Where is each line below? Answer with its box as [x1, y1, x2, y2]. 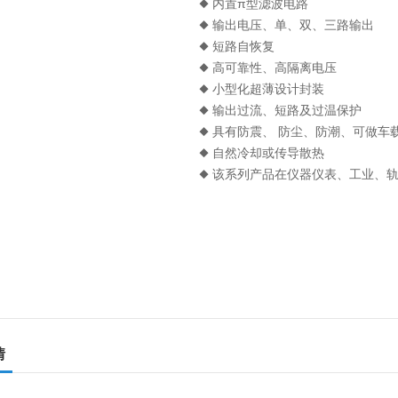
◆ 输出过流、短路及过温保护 [199, 103, 362, 117]
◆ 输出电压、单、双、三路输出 [199, 18, 374, 32]
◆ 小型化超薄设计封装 [199, 82, 324, 96]
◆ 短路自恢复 [199, 39, 275, 53]
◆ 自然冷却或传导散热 [199, 146, 324, 160]
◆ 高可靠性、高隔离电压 [199, 60, 337, 75]
